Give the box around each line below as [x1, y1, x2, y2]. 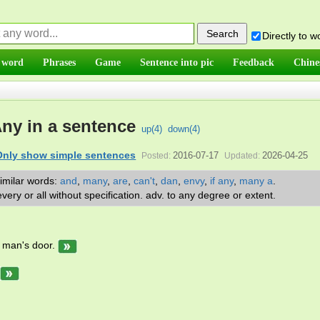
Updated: [224, 151, 261, 161]
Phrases [43, 56, 76, 68]
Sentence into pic [140, 56, 214, 68]
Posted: [141, 151, 171, 161]
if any [210, 175, 234, 186]
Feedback [233, 56, 274, 68]
